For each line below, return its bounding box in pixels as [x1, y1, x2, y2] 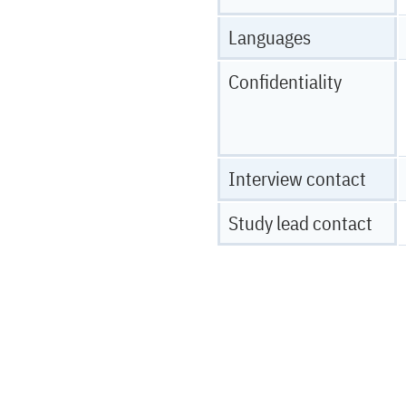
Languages [228, 24, 311, 50]
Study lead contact [228, 210, 372, 236]
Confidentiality [228, 69, 342, 94]
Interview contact [228, 166, 366, 191]
